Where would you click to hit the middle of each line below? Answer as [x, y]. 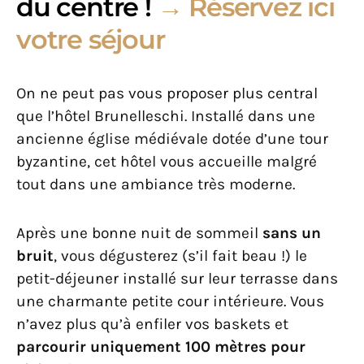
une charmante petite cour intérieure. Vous [170, 301]
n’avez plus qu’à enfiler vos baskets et [152, 324]
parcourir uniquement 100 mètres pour [161, 347]
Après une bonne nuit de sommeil [139, 233]
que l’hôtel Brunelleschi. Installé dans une [166, 116]
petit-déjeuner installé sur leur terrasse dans [177, 279]
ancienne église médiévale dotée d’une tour [172, 139]
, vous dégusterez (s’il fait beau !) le [180, 256]
